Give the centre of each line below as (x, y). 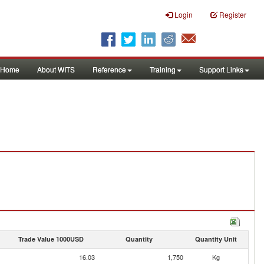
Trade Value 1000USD (51, 239)
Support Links (221, 69)
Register (233, 14)
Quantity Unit (216, 239)
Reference (109, 69)
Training (163, 69)
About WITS (56, 69)
